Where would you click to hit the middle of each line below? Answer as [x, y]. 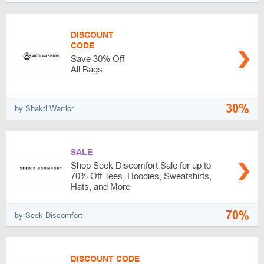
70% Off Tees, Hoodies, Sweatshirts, [141, 176]
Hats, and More [100, 187]
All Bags [87, 69]
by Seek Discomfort [49, 215]
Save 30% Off [98, 59]
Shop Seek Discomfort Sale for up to [141, 165]
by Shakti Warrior [44, 108]
